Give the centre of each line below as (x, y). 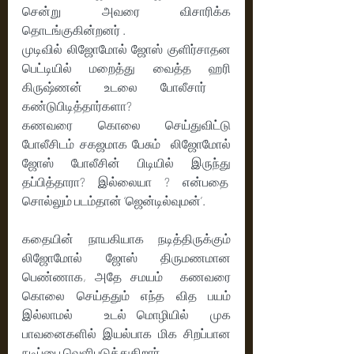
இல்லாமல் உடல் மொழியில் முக (126, 314)
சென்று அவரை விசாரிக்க (126, 10)
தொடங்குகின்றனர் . (75, 29)
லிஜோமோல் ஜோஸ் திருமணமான (126, 257)
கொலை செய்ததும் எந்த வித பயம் (126, 295)
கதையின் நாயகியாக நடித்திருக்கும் (126, 238)
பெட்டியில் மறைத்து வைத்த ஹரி (126, 67)
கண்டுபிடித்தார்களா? (77, 105)
